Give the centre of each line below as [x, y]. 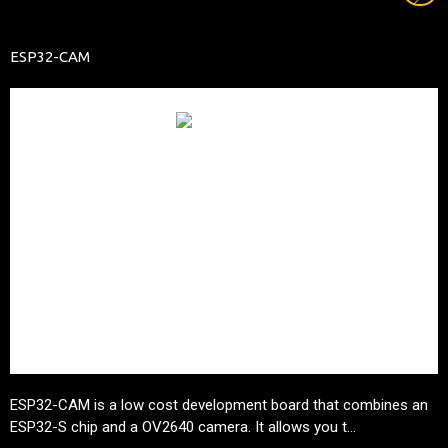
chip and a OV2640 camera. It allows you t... [211, 426]
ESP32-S [38, 426]
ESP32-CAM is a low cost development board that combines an [219, 404]
